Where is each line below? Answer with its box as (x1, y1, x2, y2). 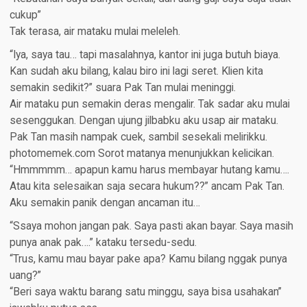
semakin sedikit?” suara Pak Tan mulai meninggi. (9, 82, 236, 95)
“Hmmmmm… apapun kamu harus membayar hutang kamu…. (9, 164, 289, 177)
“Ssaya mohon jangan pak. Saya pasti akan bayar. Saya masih (9, 220, 293, 233)
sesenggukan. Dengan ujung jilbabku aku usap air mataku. (9, 114, 278, 127)
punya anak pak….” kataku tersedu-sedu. (9, 236, 197, 249)
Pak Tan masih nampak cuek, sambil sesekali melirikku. (9, 131, 267, 144)
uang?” (9, 269, 41, 282)
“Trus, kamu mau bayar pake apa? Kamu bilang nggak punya (9, 253, 287, 266)
